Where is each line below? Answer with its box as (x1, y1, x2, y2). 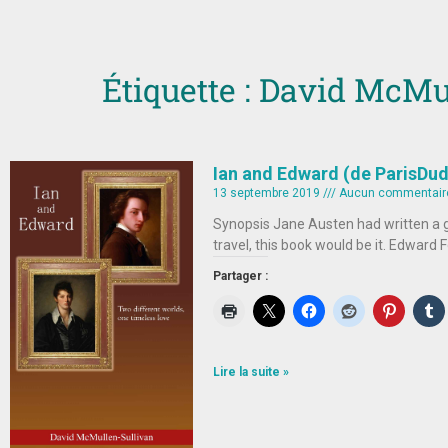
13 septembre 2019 (212, 186, 323, 200)
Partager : (212, 269, 268, 283)
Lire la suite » (212, 365, 289, 379)
